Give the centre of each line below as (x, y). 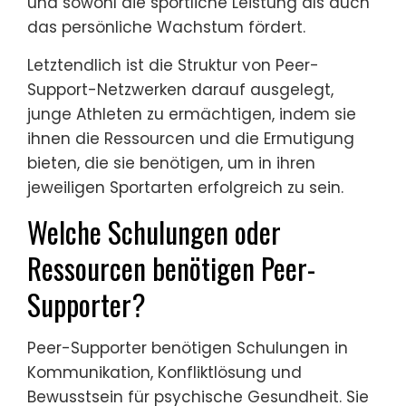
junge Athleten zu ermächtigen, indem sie (192, 115)
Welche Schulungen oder (154, 232)
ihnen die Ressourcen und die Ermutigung (191, 139)
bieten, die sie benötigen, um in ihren (171, 164)
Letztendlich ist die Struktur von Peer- (173, 66)
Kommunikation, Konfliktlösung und (164, 373)
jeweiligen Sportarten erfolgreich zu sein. (185, 188)
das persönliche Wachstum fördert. (166, 28)
